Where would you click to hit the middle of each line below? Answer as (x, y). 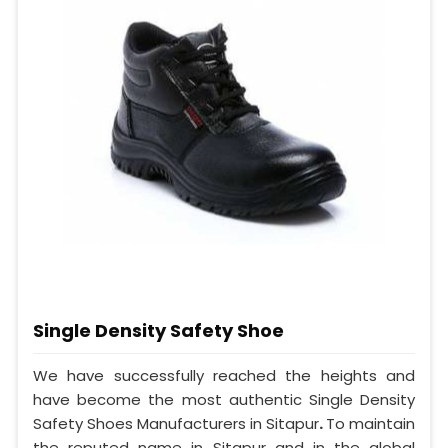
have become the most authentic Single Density (224, 400)
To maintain (370, 424)
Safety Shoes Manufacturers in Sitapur (176, 424)
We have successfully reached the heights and (224, 376)
